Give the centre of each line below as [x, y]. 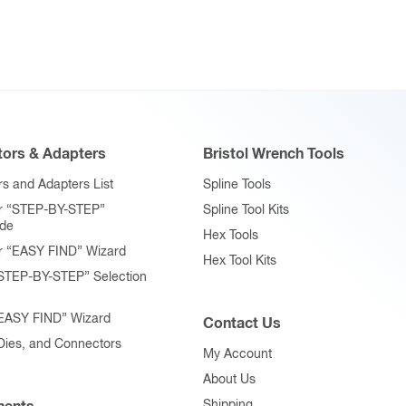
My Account [237, 354]
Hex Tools [231, 235]
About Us [229, 379]
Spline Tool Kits [246, 210]
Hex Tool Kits [240, 261]
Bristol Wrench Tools [274, 154]
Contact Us [242, 323]
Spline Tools [237, 184]
